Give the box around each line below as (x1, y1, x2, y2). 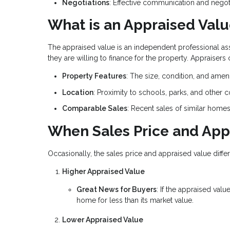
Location (62, 88, 93, 97)
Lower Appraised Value (62, 215, 143, 224)
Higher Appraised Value (62, 167, 145, 176)
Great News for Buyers (76, 185, 157, 194)
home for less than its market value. (76, 196, 194, 204)
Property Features (62, 72, 126, 81)
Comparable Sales (62, 104, 127, 113)
